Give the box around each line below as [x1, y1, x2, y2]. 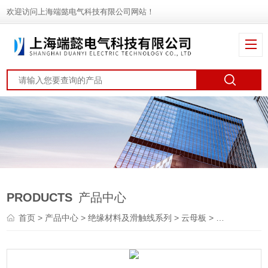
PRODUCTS [7, 191, 73, 205]
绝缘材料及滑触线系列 [88, 213, 172, 223]
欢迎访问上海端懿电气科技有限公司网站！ [7, 7, 155, 16]
